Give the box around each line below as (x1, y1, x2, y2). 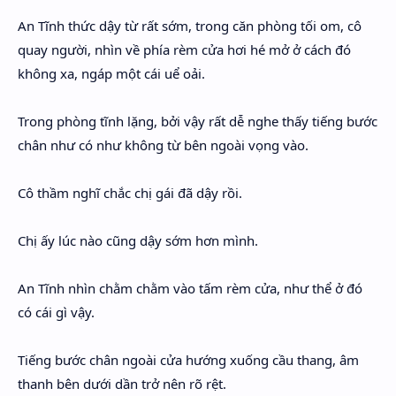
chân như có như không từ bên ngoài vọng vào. (18, 136, 308, 154)
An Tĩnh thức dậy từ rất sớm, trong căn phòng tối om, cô (18, 17, 362, 34)
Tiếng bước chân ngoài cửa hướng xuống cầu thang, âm (18, 351, 359, 369)
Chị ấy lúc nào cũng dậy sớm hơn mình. (18, 232, 258, 249)
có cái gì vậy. (18, 303, 95, 321)
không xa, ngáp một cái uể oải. (18, 65, 205, 82)
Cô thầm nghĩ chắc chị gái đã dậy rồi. (18, 184, 242, 202)
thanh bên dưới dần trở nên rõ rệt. (18, 375, 226, 392)
